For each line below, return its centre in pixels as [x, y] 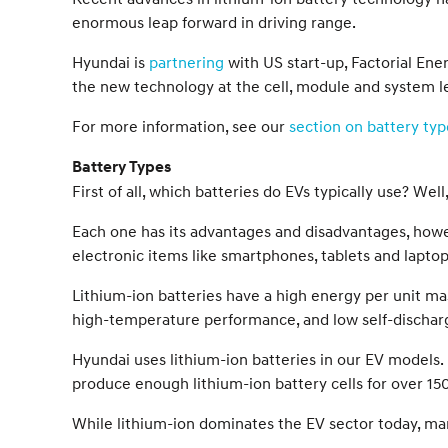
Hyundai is [110, 62]
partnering [186, 62]
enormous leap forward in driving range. [214, 22]
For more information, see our [180, 126]
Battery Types [121, 167]
